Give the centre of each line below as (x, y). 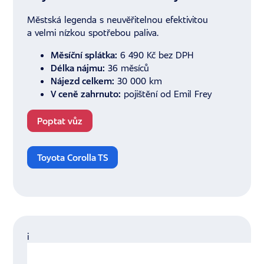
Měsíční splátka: (84, 55)
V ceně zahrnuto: (86, 94)
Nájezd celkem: (83, 81)
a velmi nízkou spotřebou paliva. (93, 33)
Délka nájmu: (78, 68)
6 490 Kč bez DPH (156, 55)
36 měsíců (127, 68)
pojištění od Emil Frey (166, 94)
